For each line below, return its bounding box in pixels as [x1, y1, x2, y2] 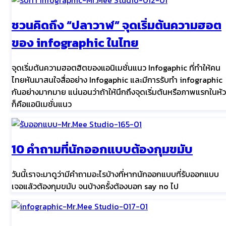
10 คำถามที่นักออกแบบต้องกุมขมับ [12, 140, 193, 158]
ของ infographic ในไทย [12, 33, 139, 51]
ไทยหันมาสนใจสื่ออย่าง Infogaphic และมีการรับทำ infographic [12, 73, 222, 86]
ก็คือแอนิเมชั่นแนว [12, 97, 72, 110]
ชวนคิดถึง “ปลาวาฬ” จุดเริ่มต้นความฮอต [12, 16, 221, 34]
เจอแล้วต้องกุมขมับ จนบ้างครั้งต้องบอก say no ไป [12, 180, 179, 192]
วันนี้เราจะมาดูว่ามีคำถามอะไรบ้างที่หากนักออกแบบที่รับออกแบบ [12, 167, 219, 180]
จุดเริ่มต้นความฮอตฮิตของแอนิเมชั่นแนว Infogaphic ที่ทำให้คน [12, 61, 220, 74]
